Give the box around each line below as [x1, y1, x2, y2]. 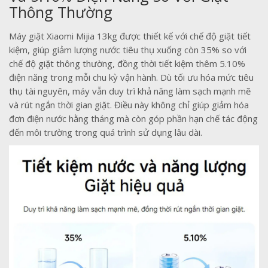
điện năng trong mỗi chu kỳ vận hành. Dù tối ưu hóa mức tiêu [9, 71, 254, 84]
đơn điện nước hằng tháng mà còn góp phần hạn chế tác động [9, 112, 258, 125]
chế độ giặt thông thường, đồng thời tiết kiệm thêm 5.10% [9, 57, 245, 70]
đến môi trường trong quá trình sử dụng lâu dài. [9, 126, 202, 139]
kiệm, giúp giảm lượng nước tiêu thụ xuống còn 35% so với [9, 44, 246, 56]
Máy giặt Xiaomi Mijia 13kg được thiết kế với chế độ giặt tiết [9, 30, 251, 42]
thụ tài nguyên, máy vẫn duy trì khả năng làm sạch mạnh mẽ [9, 85, 251, 98]
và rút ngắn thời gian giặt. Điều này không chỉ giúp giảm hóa [9, 99, 249, 111]
